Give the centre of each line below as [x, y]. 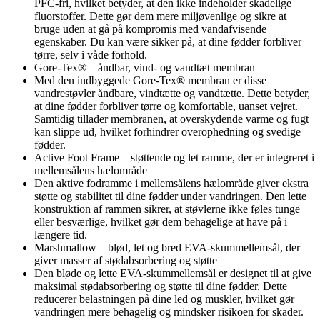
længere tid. [61, 234]
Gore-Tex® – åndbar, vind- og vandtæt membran [145, 67]
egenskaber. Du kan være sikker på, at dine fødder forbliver [168, 41]
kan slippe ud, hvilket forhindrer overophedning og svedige [167, 131]
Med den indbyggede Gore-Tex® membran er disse [150, 80]
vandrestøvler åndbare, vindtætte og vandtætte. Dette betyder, [172, 93]
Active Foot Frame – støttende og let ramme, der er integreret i [174, 157]
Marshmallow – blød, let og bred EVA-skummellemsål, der [167, 247]
